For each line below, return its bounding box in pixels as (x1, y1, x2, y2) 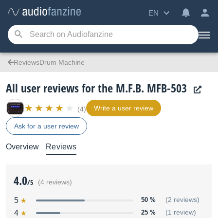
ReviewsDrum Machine (14, 58, 85, 66)
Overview (6, 143, 39, 151)
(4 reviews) (38, 179, 72, 186)
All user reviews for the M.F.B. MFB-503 (6, 80, 187, 96)
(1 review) (165, 209, 196, 216)
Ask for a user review (14, 122, 79, 130)
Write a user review (94, 104, 153, 112)
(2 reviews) (165, 196, 200, 203)
